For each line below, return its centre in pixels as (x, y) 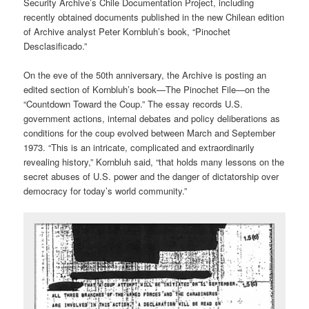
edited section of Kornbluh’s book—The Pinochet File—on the (147, 89)
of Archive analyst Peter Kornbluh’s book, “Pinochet (127, 31)
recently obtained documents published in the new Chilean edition (154, 17)
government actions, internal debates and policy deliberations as (152, 118)
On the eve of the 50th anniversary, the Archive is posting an (145, 74)
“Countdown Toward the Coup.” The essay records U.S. (133, 103)
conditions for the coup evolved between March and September (150, 132)
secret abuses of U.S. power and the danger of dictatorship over (151, 176)
